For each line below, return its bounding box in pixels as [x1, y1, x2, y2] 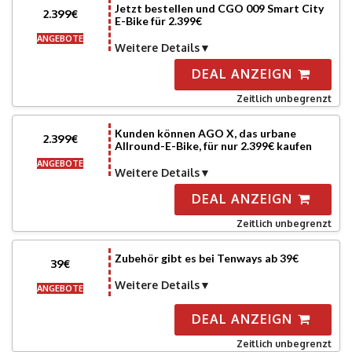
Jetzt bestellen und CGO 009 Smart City [114, 2, 324, 15]
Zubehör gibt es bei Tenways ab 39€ [114, 251, 299, 265]
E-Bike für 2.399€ [114, 14, 202, 27]
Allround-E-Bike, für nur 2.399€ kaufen [114, 139, 312, 152]
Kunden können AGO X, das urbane [114, 126, 296, 140]
